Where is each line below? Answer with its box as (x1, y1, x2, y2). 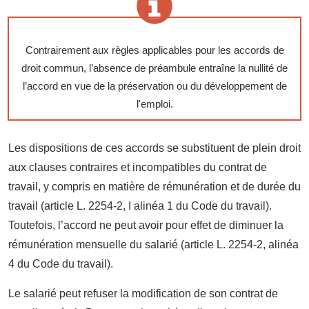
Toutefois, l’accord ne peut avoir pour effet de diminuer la (8, 219, 283, 231)
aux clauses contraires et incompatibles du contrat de (8, 161, 267, 173)
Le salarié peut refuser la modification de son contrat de (8, 287, 278, 299)
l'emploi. (136, 97, 173, 110)
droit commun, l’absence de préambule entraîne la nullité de (21, 61, 288, 74)
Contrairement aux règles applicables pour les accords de (25, 43, 284, 56)
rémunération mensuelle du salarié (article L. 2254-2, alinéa (8, 238, 299, 250)
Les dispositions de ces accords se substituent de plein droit (8, 141, 301, 154)
